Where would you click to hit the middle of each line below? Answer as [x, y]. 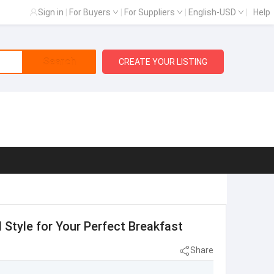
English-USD [213, 12]
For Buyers [91, 12]
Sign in [51, 12]
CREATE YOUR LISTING [163, 62]
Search [59, 62]
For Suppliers [150, 12]
